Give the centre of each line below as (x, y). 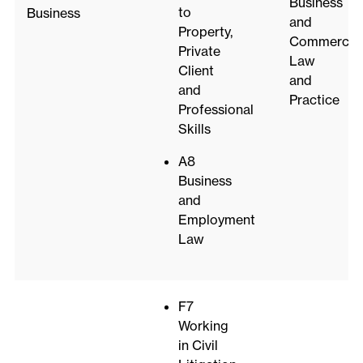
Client (196, 71)
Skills (194, 129)
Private (199, 51)
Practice (314, 100)
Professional (216, 110)
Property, (205, 32)
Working (203, 326)
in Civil (198, 346)
